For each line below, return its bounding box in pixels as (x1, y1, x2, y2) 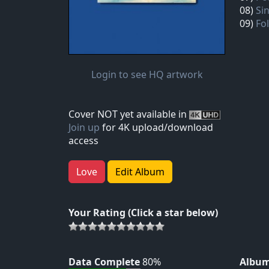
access (68, 133, 98, 147)
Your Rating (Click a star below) (68, 205, 218, 219)
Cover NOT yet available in (68, 107, 189, 121)
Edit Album (115, 165, 165, 178)
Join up (68, 120, 100, 134)
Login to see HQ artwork (91, 67, 203, 81)
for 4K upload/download (100, 120, 213, 134)
